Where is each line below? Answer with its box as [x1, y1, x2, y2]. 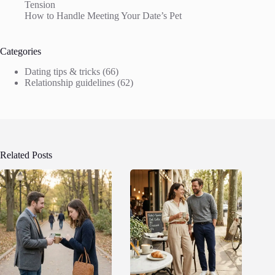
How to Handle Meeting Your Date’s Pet [25, 10, 182, 21]
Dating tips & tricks [25, 66, 100, 77]
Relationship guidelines [25, 77, 115, 88]
